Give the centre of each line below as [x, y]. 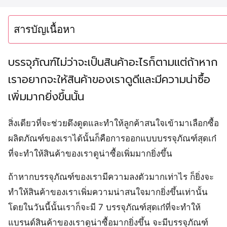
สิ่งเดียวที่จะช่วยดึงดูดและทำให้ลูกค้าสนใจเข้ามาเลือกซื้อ [113, 123]
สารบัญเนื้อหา [44, 29]
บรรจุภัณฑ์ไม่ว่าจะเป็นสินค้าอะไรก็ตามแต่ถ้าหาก [113, 63]
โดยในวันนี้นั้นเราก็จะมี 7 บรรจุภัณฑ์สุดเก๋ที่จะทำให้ [104, 207]
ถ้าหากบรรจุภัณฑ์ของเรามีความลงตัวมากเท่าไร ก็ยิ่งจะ [111, 177]
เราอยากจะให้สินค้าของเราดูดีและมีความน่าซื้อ [109, 80]
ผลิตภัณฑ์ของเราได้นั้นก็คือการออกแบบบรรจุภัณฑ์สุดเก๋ [112, 139]
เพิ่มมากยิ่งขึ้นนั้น [46, 97]
